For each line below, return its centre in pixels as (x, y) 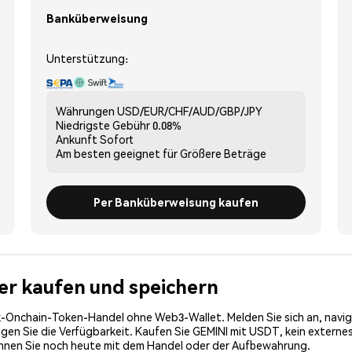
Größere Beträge (223, 153)
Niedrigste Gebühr (103, 125)
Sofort (117, 139)
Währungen (85, 110)
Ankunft (77, 139)
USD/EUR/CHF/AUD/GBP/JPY (190, 110)
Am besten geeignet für (117, 153)
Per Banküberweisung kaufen (176, 202)
